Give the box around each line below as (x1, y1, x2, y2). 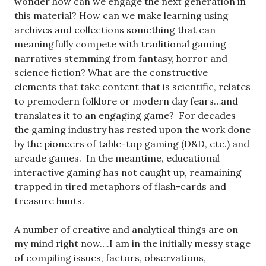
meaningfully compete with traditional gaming (14, 37, 226, 50)
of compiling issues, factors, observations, (14, 251, 206, 264)
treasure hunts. (14, 194, 84, 207)
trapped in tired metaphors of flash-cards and (14, 180, 226, 192)
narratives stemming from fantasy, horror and (14, 52, 227, 64)
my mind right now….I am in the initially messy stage (14, 237, 251, 249)
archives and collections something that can (14, 23, 216, 36)
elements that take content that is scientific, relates (14, 80, 251, 93)
